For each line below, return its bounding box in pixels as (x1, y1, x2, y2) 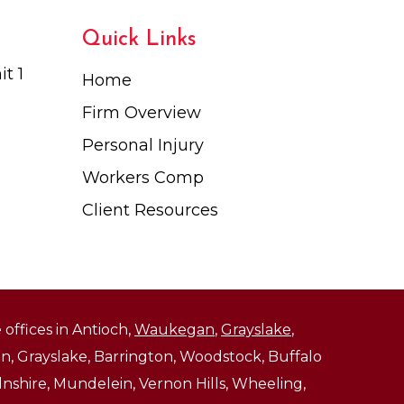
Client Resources (82, 200, 218, 220)
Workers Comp (82, 168, 204, 188)
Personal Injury (82, 135, 204, 155)
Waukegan (134, 321, 215, 338)
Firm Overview (82, 103, 201, 123)
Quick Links (82, 29, 197, 50)
